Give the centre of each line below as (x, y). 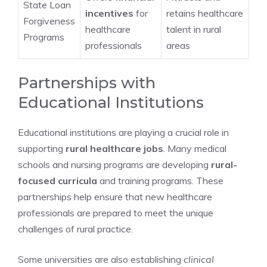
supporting (42, 148)
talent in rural (194, 29)
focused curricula (58, 181)
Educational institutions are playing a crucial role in (123, 132)
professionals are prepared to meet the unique (116, 213)
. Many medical (195, 148)
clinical (199, 259)
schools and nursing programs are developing (114, 164)
